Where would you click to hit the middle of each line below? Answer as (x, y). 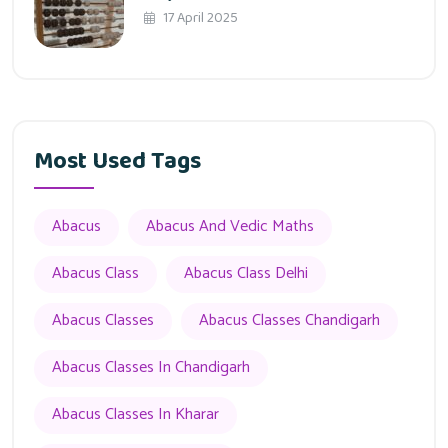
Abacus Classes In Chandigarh (151, 368)
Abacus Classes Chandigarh (289, 321)
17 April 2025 (199, 18)
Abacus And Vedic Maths (230, 227)
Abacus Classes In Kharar (135, 415)
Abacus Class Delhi (246, 274)
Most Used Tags (117, 161)
